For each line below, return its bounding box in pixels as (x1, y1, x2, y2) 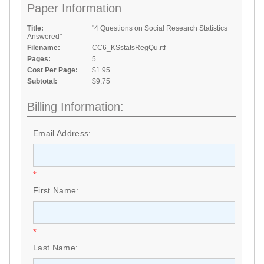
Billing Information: (27, 100, 124, 113)
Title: (27, 24, 44, 32)
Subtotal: (27, 77, 57, 85)
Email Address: (33, 128, 91, 138)
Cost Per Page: (27, 66, 78, 74)
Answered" (27, 32, 62, 41)
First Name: (33, 186, 79, 195)
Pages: (27, 55, 51, 63)
